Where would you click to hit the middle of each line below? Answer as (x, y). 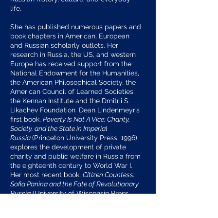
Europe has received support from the (71, 64)
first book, (27, 119)
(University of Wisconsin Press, (80, 193)
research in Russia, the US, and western (73, 54)
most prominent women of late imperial (73, 212)
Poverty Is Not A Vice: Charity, (86, 119)
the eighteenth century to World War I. (71, 165)
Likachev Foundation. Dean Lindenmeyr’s (75, 110)
